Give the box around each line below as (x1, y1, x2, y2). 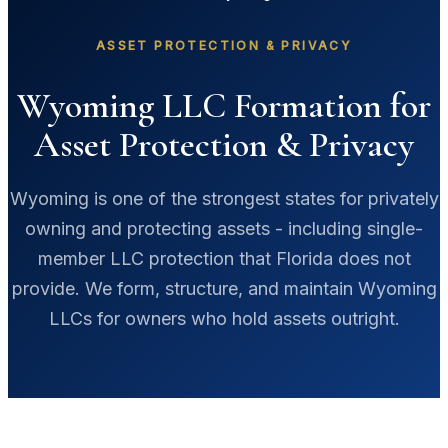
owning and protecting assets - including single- (25, 217, 423, 239)
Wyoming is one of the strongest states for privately (9, 187, 439, 209)
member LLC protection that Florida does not (37, 247, 411, 269)
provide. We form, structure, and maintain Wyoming (11, 277, 437, 299)
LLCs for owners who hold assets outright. (48, 307, 400, 329)
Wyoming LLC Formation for (17, 83, 431, 127)
